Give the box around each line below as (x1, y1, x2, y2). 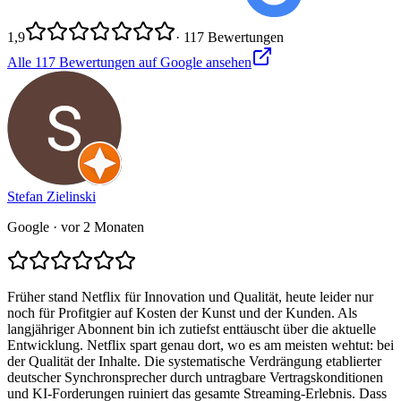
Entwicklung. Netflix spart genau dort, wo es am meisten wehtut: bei (7, 337, 394, 354)
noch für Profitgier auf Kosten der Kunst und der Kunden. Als (7, 305, 357, 321)
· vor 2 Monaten (49, 219, 144, 235)
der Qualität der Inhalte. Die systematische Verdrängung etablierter (7, 354, 381, 370)
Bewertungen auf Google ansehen (55, 55, 252, 71)
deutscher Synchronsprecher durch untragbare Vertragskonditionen (7, 370, 383, 386)
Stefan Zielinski (7, 189, 96, 205)
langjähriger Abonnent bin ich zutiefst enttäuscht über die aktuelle (7, 321, 376, 337)
